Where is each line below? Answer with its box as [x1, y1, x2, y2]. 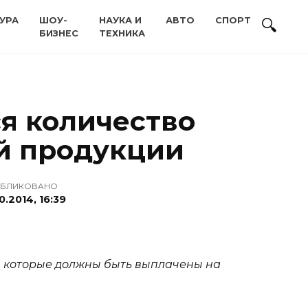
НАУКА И [99, 15, 142, 25]
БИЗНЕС [39, 28, 78, 38]
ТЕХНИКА [99, 28, 145, 38]
